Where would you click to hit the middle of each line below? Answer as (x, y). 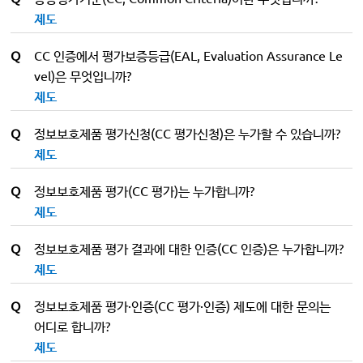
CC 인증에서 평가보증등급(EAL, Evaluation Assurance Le (189, 55)
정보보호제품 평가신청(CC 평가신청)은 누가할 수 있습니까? (188, 133)
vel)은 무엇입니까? (83, 75)
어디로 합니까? (73, 326)
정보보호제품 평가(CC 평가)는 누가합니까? (145, 190)
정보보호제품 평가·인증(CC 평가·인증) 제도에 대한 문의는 (183, 305)
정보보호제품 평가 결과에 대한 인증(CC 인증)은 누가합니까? (189, 248)
